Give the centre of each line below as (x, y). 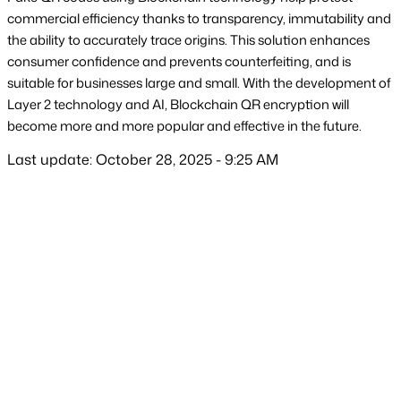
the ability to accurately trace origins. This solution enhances (188, 40)
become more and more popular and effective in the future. (184, 126)
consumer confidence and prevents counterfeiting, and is (179, 62)
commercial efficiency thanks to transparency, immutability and (199, 19)
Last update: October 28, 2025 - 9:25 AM (143, 160)
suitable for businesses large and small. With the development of (199, 83)
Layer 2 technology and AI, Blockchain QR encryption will (178, 105)
